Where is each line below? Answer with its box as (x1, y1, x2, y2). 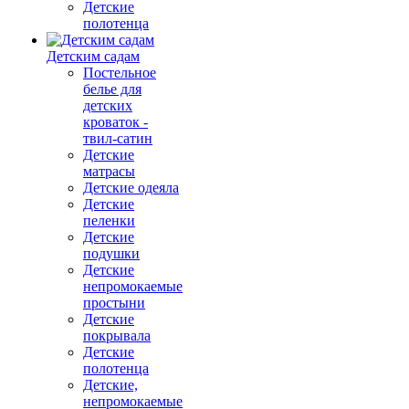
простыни (83, 295, 145, 310)
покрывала (83, 328, 151, 343)
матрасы (83, 163, 135, 179)
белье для (83, 81, 142, 97)
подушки (83, 246, 140, 261)
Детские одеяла (83, 180, 179, 195)
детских (83, 98, 132, 113)
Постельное (83, 65, 156, 80)
